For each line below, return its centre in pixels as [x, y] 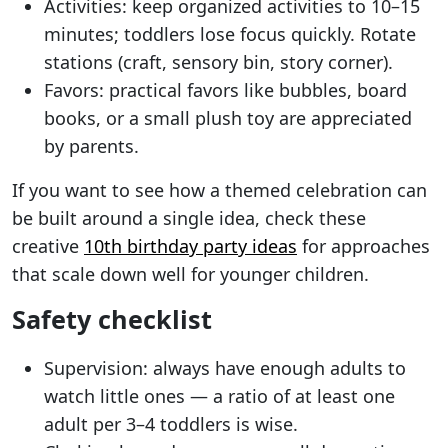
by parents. [91, 146]
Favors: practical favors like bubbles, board [225, 90]
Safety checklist [112, 319]
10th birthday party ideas [190, 246]
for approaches [363, 246]
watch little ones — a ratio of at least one [219, 396]
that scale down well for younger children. [190, 274]
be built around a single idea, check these [189, 218]
